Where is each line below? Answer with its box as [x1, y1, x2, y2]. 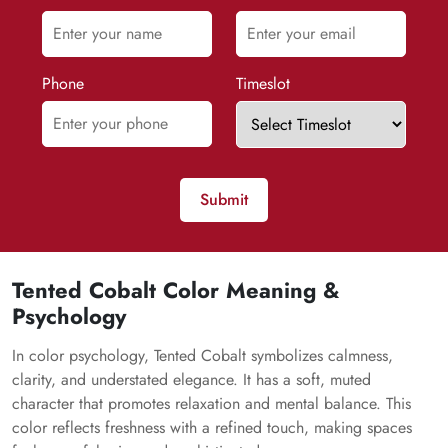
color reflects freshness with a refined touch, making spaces [12, 416, 412, 439]
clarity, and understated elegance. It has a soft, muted [12, 368, 371, 391]
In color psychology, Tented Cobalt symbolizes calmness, [12, 344, 393, 367]
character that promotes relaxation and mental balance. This [12, 392, 411, 415]
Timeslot [236, 72, 290, 95]
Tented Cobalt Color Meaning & [12, 274, 340, 306]
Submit [200, 188, 248, 211]
